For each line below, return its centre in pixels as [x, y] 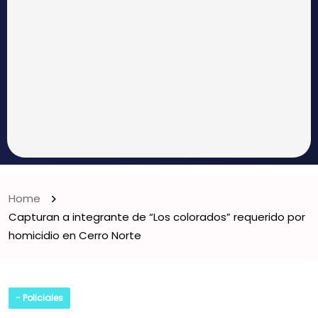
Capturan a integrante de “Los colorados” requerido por [157, 217]
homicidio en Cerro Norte [75, 235]
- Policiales [39, 298]
